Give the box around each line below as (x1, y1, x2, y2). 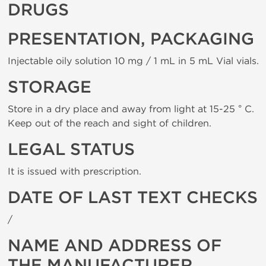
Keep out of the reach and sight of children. (8, 118, 211, 129)
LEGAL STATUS (8, 140, 135, 160)
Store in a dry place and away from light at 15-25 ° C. (8, 103, 254, 115)
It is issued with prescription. (8, 166, 141, 177)
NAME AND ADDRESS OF (8, 236, 221, 256)
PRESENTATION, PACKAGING (8, 29, 254, 49)
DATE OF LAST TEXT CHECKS (8, 188, 258, 208)
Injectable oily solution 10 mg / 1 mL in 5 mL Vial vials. (8, 55, 259, 66)
